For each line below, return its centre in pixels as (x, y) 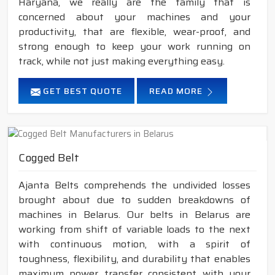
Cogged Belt (49, 158)
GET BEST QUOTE (81, 91)
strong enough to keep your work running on (134, 47)
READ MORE (177, 91)
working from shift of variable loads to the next (134, 230)
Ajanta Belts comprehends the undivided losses (134, 185)
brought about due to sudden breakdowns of (134, 200)
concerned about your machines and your (134, 17)
